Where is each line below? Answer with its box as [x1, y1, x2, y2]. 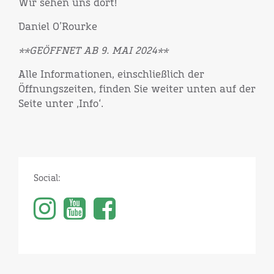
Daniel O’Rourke [18, 22, 97, 32]
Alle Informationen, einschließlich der [18, 70, 204, 80]
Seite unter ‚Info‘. [18, 99, 103, 109]
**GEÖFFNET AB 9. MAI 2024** [18, 46, 168, 56]
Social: [34, 174, 61, 183]
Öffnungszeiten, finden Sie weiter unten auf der [18, 84, 256, 94]
